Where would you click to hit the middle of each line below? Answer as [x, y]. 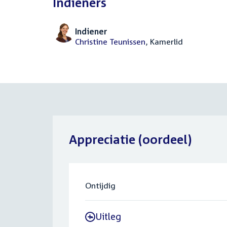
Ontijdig [100, 185]
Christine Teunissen [110, 42]
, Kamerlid [164, 42]
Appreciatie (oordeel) [130, 139]
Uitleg [108, 216]
